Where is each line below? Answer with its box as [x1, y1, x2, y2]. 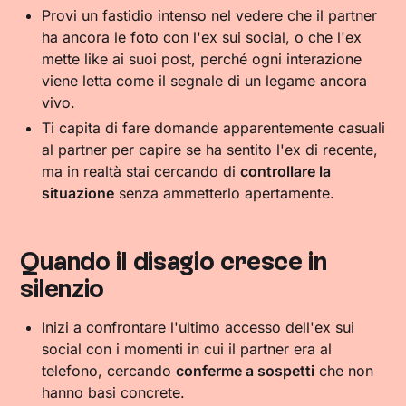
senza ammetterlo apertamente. [114, 184, 335, 202]
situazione [42, 184, 115, 202]
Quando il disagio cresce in [20, 246, 327, 276]
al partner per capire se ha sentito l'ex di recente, [42, 140, 379, 159]
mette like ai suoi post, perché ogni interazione [42, 50, 362, 68]
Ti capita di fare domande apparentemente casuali [42, 119, 386, 137]
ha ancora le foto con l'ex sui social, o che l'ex [42, 28, 362, 46]
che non [314, 362, 374, 380]
